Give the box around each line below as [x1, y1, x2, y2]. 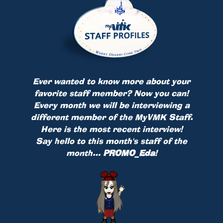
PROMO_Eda [103, 147, 155, 158]
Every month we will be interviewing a [33, 99, 190, 111]
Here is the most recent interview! [40, 123, 183, 134]
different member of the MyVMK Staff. [30, 111, 193, 122]
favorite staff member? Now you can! [34, 87, 189, 99]
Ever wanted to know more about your [33, 75, 190, 87]
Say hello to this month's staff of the [36, 135, 187, 146]
